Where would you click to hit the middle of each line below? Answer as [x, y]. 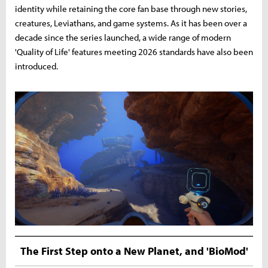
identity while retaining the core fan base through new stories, [131, 9]
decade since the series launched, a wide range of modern [123, 38]
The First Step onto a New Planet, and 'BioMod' [134, 251]
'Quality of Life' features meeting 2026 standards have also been [134, 52]
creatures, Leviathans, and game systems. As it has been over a [131, 23]
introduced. [36, 66]
